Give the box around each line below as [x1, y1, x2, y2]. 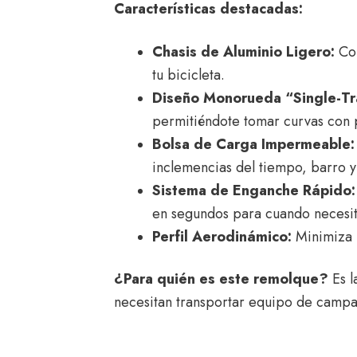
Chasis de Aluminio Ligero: [151, 41, 335, 62]
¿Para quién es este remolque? [113, 269, 328, 289]
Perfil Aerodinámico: [151, 226, 292, 247]
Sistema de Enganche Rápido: [151, 180, 355, 201]
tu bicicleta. [151, 65, 225, 85]
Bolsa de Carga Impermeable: [151, 134, 355, 155]
